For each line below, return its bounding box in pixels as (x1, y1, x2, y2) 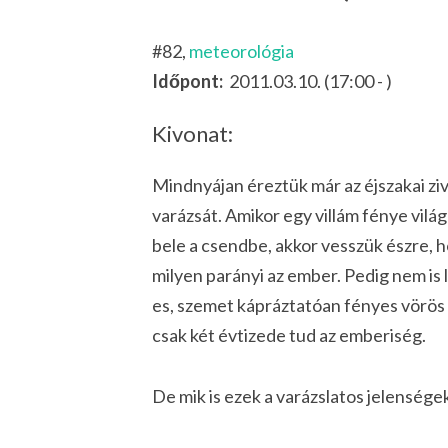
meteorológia (189, 40, 294, 63)
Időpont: (152, 70, 226, 93)
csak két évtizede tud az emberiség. (152, 324, 426, 347)
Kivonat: (152, 119, 233, 147)
